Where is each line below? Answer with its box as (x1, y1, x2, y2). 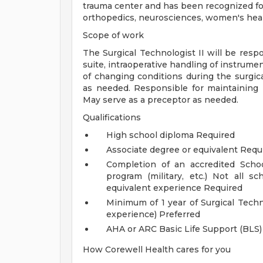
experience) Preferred (106, 209, 200, 220)
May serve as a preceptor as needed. (83, 95, 238, 105)
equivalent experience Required (106, 183, 242, 193)
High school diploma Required (106, 130, 235, 140)
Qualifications (83, 112, 141, 123)
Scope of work (83, 30, 144, 41)
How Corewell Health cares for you (83, 244, 231, 255)
